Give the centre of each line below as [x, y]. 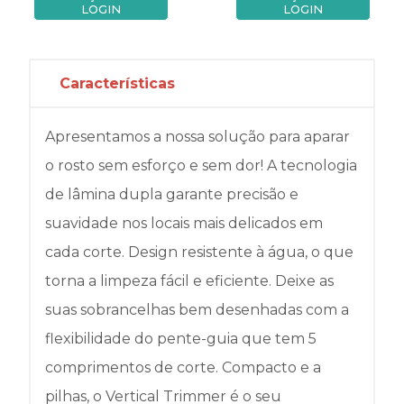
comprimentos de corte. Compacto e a [183, 367]
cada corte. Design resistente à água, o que [199, 252]
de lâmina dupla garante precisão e [172, 194]
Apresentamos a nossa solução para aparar [197, 136]
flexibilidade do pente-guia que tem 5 [181, 338]
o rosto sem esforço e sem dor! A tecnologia [201, 165]
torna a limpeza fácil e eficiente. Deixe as [189, 280]
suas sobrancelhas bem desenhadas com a [197, 309]
